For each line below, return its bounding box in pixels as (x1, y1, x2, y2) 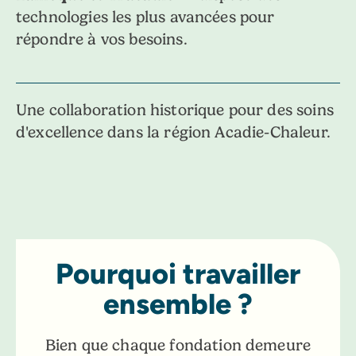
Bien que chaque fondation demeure (44, 336, 311, 354)
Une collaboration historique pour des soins (16, 101, 334, 119)
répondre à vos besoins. (16, 30, 188, 48)
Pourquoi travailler (56, 256, 300, 290)
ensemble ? (103, 286, 253, 320)
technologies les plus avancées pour (16, 8, 275, 26)
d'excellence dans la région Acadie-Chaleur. (16, 123, 331, 141)
